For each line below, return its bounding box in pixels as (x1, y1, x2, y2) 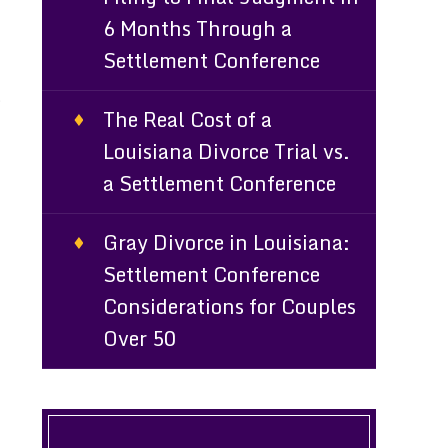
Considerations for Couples (103, 290, 357, 323)
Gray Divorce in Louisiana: (103, 226, 351, 259)
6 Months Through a (103, 12, 293, 45)
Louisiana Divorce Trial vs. (103, 135, 351, 168)
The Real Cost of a (103, 103, 273, 136)
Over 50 (103, 322, 177, 355)
